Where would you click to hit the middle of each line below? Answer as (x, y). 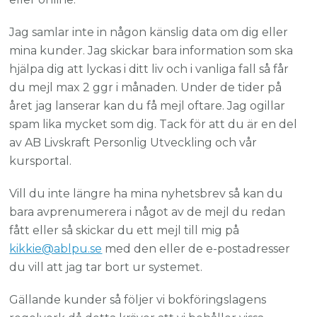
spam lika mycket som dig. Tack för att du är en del (154, 125)
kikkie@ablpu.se (56, 249)
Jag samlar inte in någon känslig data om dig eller (149, 33)
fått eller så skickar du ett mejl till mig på (125, 231)
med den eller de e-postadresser (196, 249)
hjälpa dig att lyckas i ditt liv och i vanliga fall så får (149, 69)
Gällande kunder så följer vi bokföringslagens (138, 300)
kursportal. (41, 161)
